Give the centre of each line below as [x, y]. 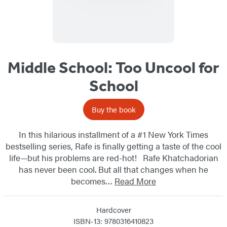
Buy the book [113, 109]
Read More [135, 181]
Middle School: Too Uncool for [113, 67]
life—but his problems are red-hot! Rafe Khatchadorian [113, 157]
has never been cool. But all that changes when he [113, 169]
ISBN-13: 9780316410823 [113, 220]
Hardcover [113, 209]
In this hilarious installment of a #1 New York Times [113, 134]
